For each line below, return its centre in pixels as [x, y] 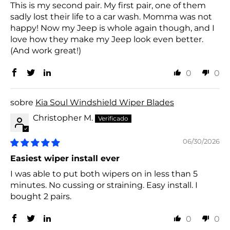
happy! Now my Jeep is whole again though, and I [112, 28]
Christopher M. [63, 118]
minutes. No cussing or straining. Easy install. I [104, 185]
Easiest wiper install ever [65, 159]
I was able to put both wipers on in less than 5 [104, 174]
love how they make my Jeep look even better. [107, 40]
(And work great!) [46, 51]
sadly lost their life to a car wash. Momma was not [111, 17]
